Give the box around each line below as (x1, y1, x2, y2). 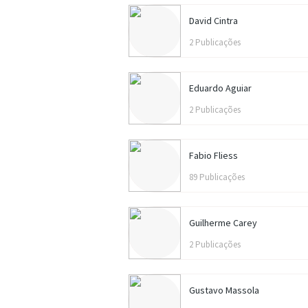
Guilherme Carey (189, 217, 257, 229)
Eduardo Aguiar (189, 82, 252, 94)
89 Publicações (189, 171, 245, 183)
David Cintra (189, 14, 238, 27)
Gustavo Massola (189, 284, 259, 296)
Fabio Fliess (189, 149, 238, 162)
